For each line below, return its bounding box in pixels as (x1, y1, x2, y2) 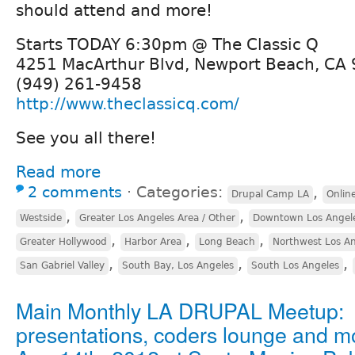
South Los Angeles (251, 259, 339, 271)
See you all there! (16, 128, 156, 147)
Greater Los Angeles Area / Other (79, 212, 235, 223)
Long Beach (199, 235, 255, 247)
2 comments (28, 183, 122, 200)
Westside (20, 212, 62, 223)
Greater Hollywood (20, 235, 107, 247)
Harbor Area (124, 235, 181, 247)
